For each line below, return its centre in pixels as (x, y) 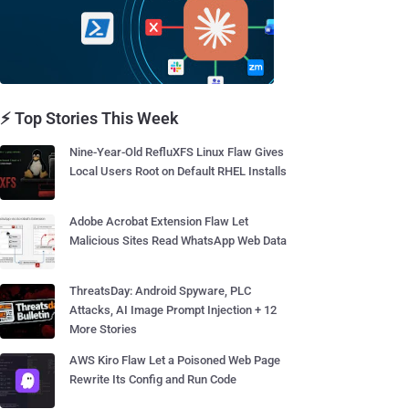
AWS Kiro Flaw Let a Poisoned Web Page (175, 360)
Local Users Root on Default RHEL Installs (178, 171)
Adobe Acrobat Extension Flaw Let (159, 221)
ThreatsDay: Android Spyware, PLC (160, 291)
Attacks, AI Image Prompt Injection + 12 (173, 310)
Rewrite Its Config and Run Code (153, 379)
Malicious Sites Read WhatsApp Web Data (178, 241)
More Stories (103, 329)
